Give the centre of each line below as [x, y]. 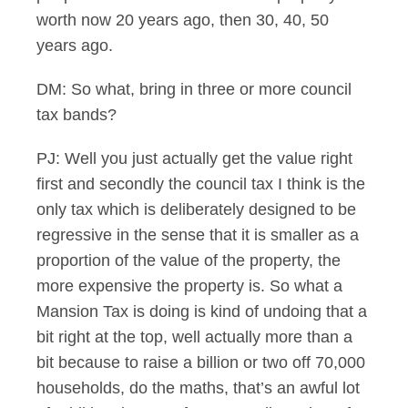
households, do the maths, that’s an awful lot [198, 388]
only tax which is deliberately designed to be [196, 209]
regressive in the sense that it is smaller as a [198, 235]
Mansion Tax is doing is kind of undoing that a [202, 311]
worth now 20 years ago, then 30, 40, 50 [183, 20]
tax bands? [76, 115]
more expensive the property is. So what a [189, 286]
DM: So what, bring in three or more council [194, 89]
